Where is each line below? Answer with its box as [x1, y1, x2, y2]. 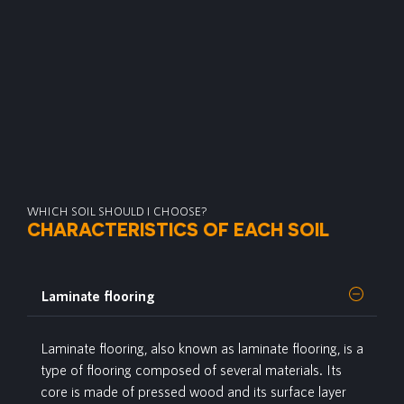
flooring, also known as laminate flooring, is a [96, 339, 363, 356]
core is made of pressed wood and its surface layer [41, 382, 346, 399]
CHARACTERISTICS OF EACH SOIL [27, 218, 329, 240]
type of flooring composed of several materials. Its [41, 361, 342, 378]
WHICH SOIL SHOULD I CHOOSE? [27, 204, 207, 218]
